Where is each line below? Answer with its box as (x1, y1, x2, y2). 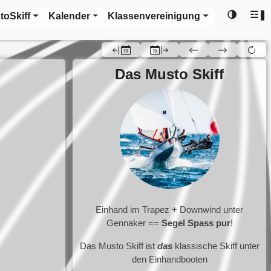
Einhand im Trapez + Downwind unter (96, 204, 243, 215)
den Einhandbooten (131, 253, 207, 264)
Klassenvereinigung (108, 11, 201, 22)
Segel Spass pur (161, 217, 230, 228)
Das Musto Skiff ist (79, 240, 157, 251)
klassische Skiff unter (172, 240, 260, 251)
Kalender (48, 11, 90, 22)
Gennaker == (106, 217, 162, 228)
